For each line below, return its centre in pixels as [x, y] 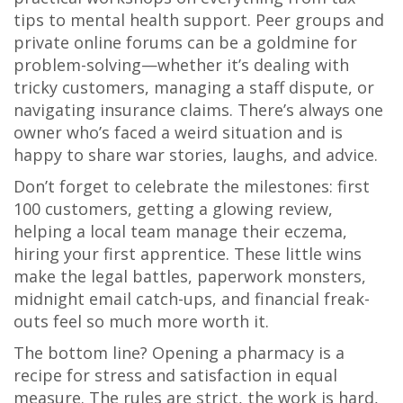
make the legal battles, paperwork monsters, [190, 277]
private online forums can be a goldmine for [185, 43]
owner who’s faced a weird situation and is [178, 133]
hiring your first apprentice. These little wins [188, 254]
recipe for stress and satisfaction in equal [175, 376]
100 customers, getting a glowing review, [173, 209]
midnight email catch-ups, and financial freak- [192, 299]
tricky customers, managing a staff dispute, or [194, 88]
